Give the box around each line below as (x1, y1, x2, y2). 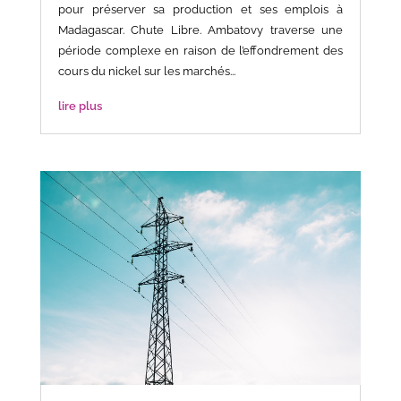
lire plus (57, 98, 102, 113)
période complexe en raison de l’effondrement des (57, 43, 344, 57)
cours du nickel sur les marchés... (57, 64, 235, 78)
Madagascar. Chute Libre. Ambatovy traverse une (57, 22, 344, 37)
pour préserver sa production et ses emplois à (57, 2, 344, 16)
